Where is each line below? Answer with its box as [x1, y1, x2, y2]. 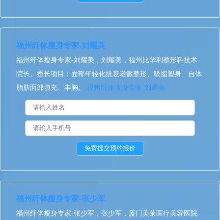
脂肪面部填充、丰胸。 [16, 84, 87, 91]
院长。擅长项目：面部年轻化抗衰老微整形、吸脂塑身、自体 [16, 70, 202, 78]
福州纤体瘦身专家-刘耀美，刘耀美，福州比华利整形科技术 [16, 56, 197, 64]
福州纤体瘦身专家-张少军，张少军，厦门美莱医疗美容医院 [16, 210, 197, 217]
